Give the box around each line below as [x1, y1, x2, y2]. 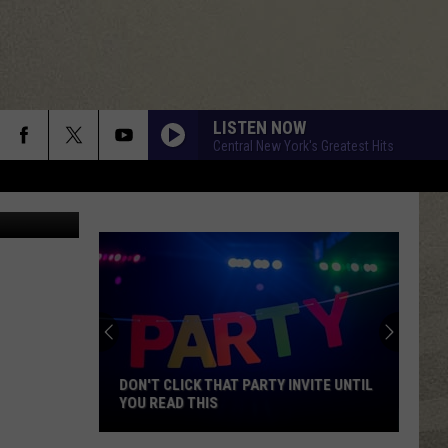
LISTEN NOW [213, 116, 306, 138]
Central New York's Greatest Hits [213, 137, 394, 154]
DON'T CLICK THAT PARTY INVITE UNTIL [119, 376, 373, 394]
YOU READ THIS [119, 394, 218, 412]
